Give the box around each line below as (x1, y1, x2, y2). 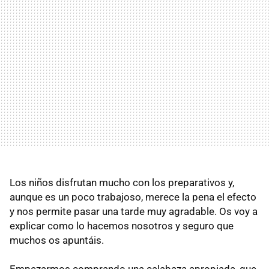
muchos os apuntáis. (10, 234, 104, 247)
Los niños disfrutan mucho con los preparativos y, (10, 177, 234, 189)
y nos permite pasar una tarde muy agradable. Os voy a (10, 205, 258, 218)
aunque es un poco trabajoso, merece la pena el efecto (10, 191, 256, 204)
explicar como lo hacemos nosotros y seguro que (10, 220, 234, 232)
